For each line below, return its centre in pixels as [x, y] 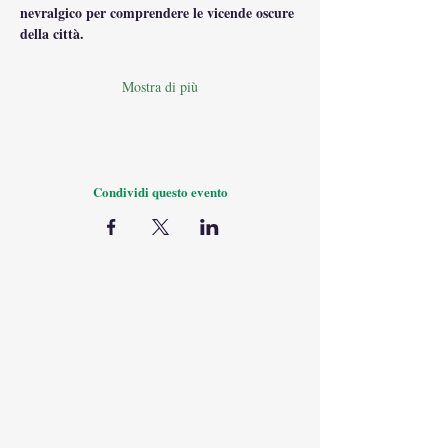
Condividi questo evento [160, 191]
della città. [52, 33]
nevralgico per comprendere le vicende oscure [159, 12]
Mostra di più [160, 86]
